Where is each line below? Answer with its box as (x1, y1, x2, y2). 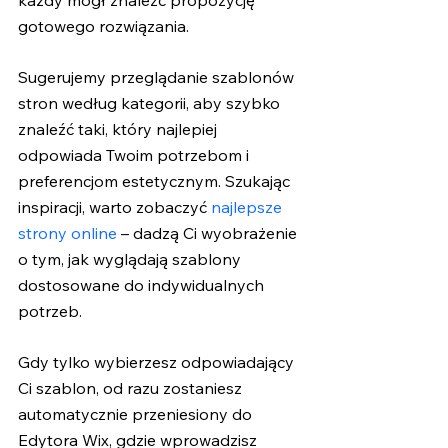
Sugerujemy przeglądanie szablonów (18, 67, 298, 88)
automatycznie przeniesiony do (18, 404, 256, 425)
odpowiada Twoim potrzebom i (18, 145, 253, 166)
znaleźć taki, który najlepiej (18, 119, 221, 140)
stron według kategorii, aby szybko (18, 93, 284, 114)
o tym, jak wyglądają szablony (18, 249, 245, 270)
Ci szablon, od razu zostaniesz (18, 378, 246, 399)
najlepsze (211, 197, 286, 218)
